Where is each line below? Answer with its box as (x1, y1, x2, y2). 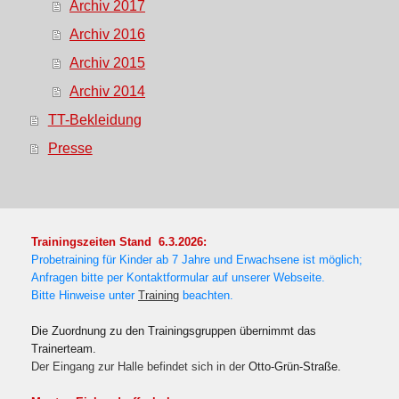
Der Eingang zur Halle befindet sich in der (31, 361, 248, 374)
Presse (47, 140, 93, 157)
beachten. (183, 289, 233, 303)
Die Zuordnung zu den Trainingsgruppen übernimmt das (31, 325, 316, 338)
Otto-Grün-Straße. (248, 361, 341, 374)
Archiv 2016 (69, 26, 146, 43)
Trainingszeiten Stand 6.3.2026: (31, 236, 207, 249)
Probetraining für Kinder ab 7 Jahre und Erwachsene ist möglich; (31, 254, 362, 267)
